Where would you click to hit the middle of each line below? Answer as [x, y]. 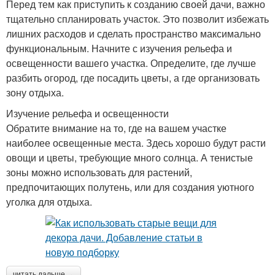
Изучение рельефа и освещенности [87, 113]
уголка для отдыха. [49, 202]
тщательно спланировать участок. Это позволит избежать [137, 19]
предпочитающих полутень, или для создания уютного [130, 187]
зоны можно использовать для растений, [99, 172]
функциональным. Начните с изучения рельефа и [119, 48]
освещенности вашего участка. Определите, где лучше [131, 63]
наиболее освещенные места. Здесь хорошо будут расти [136, 143]
